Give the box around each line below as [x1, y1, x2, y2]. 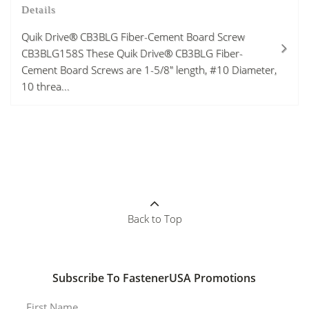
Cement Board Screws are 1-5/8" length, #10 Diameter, [21, 63, 277, 77]
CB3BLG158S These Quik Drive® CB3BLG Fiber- [21, 46, 243, 60]
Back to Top [127, 212, 182, 226]
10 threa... [21, 79, 70, 93]
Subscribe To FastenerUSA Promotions [52, 270, 257, 286]
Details [21, 4, 56, 15]
